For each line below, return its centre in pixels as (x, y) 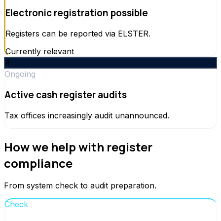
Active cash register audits (66, 94)
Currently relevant (40, 52)
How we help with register (78, 147)
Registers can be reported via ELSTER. (78, 34)
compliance (38, 163)
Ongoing (20, 74)
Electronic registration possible (77, 13)
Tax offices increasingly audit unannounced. (87, 115)
